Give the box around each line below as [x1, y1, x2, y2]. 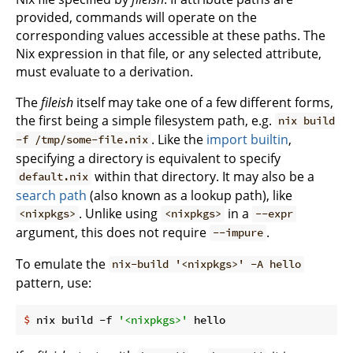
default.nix [19, 169, 89, 184]
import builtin [206, 130, 289, 148]
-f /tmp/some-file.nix [16, 132, 148, 147]
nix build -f [30, 312, 118, 327]
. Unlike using [79, 204, 162, 222]
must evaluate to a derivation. [16, 62, 193, 80]
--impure [213, 225, 264, 240]
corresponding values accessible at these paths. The [16, 26, 325, 44]
